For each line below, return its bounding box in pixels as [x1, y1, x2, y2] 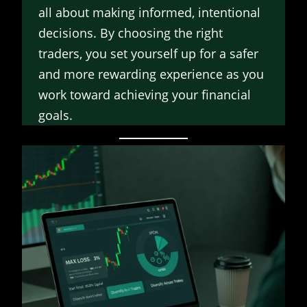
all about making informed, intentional [38, 4, 260, 21]
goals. [38, 107, 73, 124]
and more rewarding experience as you [38, 66, 264, 83]
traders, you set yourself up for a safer [38, 45, 258, 62]
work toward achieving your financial [38, 86, 251, 103]
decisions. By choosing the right [38, 25, 223, 42]
